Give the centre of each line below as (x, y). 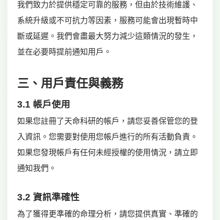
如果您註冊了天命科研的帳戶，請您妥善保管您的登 (108, 121)
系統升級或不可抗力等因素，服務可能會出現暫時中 (108, 20)
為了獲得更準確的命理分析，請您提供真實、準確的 (108, 214)
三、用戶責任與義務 (70, 83)
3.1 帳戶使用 (44, 104)
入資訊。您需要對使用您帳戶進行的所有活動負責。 (108, 137)
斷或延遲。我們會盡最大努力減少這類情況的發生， (108, 36)
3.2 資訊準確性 (48, 197)
